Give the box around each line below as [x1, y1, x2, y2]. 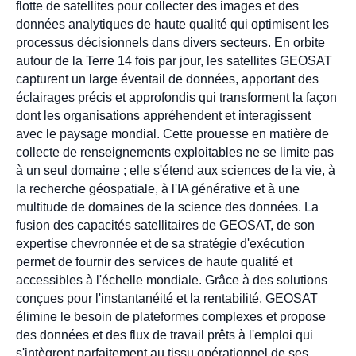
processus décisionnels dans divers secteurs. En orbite [16, 35, 325, 49]
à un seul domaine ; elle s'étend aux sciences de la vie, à [16, 163, 335, 177]
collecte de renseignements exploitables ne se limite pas [16, 145, 334, 159]
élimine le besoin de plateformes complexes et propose [16, 309, 326, 323]
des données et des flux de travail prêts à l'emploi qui [16, 327, 313, 342]
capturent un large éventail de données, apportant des [16, 72, 319, 86]
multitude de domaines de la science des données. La [16, 199, 319, 214]
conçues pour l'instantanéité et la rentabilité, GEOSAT [16, 291, 318, 305]
